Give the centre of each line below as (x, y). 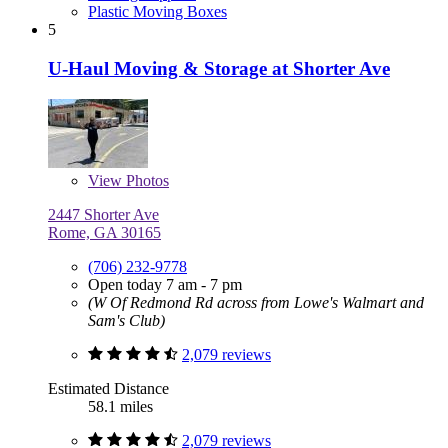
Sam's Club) (126, 320)
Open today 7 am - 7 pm (165, 284)
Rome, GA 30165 (104, 232)
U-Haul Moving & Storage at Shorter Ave (219, 68)
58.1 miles (120, 406)
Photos (145, 180)
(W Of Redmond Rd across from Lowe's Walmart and (256, 302)
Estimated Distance (108, 388)
